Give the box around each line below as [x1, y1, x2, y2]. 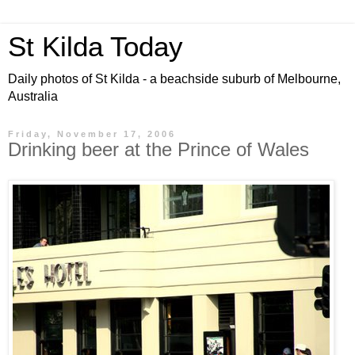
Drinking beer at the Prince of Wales [8, 139, 309, 160]
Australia [8, 90, 58, 103]
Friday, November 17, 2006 [8, 129, 176, 139]
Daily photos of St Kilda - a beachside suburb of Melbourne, [8, 72, 341, 86]
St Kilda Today [8, 32, 183, 62]
